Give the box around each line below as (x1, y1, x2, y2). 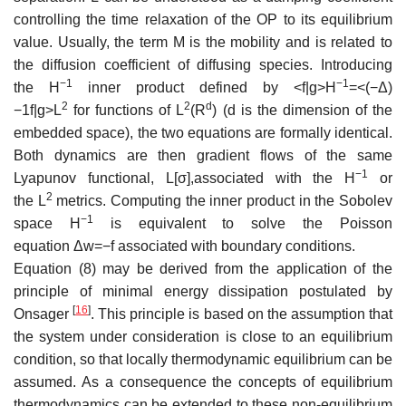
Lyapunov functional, (14, 169, 166, 186)
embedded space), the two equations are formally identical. (14, 124, 392, 140)
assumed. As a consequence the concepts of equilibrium (14, 373, 392, 390)
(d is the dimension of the (217, 101, 393, 118)
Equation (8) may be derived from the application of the (14, 260, 392, 276)
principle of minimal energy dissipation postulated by (14, 283, 392, 299)
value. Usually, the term (14, 34, 173, 50)
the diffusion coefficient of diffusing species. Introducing (14, 56, 392, 72)
